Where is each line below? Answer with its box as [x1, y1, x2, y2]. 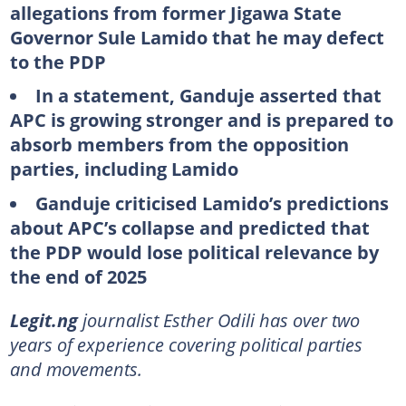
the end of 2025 [9, 263, 147, 289]
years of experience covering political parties [9, 331, 362, 357]
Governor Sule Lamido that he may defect [9, 24, 384, 50]
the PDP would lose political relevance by [9, 238, 379, 265]
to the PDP [9, 48, 106, 74]
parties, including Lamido [9, 156, 238, 181]
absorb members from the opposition [9, 131, 349, 157]
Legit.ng [9, 306, 82, 333]
